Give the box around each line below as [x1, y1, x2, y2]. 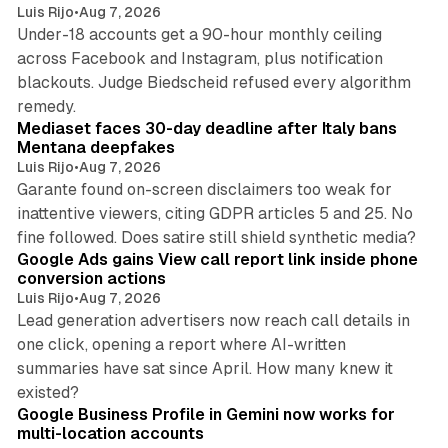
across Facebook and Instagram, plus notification [16, 48, 383, 68]
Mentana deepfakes [16, 137, 175, 157]
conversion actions [16, 268, 166, 288]
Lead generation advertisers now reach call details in [16, 310, 410, 330]
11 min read [347, 373, 412, 388]
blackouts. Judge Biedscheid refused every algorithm [16, 72, 411, 92]
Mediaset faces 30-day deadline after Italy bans [16, 118, 397, 138]
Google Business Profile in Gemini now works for [16, 404, 395, 424]
